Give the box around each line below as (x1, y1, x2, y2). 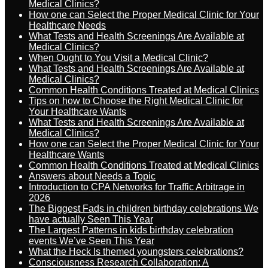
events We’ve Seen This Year (29, 236, 154, 246)
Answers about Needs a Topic (29, 171, 156, 181)
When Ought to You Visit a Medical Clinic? (29, 53, 208, 63)
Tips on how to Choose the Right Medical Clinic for (29, 96, 243, 106)
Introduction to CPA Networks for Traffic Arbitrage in (29, 182, 245, 192)
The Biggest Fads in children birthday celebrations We (29, 203, 258, 214)
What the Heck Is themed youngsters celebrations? (29, 246, 243, 257)
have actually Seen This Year (29, 214, 153, 224)
